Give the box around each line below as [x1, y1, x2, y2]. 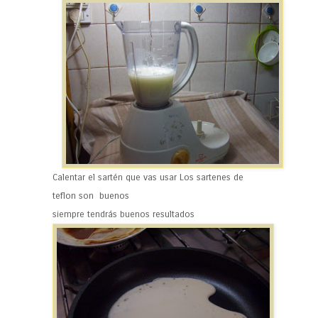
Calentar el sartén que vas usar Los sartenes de [53, 171, 243, 183]
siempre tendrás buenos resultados [53, 208, 194, 220]
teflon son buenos [53, 190, 129, 202]
